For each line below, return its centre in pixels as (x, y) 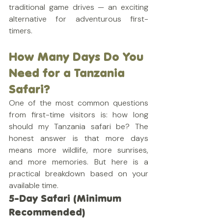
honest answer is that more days (79, 138)
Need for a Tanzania (69, 73)
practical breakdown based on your (79, 174)
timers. (21, 31)
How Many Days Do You (78, 57)
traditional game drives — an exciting (79, 7)
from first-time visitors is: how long (79, 115)
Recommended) (47, 212)
